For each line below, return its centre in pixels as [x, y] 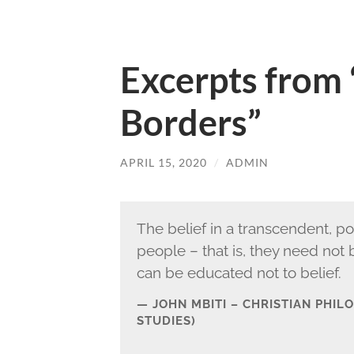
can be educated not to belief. [239, 273]
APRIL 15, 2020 [164, 162]
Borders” [191, 122]
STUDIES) [166, 320]
